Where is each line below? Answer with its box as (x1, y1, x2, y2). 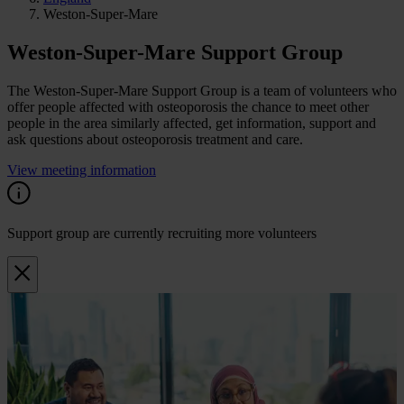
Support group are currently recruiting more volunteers (7, 225, 317, 241)
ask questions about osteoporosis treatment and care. (7, 132, 303, 147)
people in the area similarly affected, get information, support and (7, 115, 376, 131)
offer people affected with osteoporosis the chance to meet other (7, 99, 369, 115)
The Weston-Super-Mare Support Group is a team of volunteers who (7, 83, 397, 98)
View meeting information (7, 162, 156, 178)
